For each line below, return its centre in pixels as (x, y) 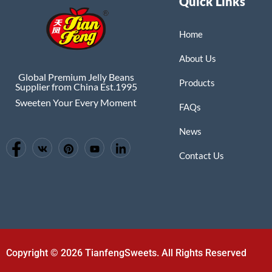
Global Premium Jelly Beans (76, 77)
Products (197, 82)
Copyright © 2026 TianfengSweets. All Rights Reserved (126, 253)
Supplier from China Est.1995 (76, 87)
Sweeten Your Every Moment (76, 103)
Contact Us (202, 155)
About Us (198, 58)
